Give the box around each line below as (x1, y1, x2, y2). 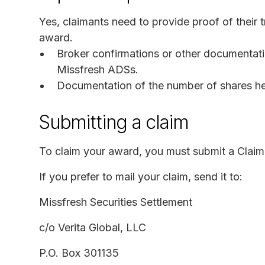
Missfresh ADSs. (57, 63, 138, 76)
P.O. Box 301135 (39, 246, 119, 259)
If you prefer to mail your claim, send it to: (39, 170, 243, 183)
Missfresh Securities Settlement (39, 195, 192, 208)
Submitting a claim (39, 110, 189, 134)
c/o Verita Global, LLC (39, 221, 146, 234)
